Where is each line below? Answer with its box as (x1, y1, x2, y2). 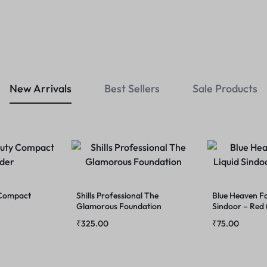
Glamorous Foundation (76, 201, 162, 212)
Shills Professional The (76, 190, 159, 201)
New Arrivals (10, 82, 72, 95)
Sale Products (193, 82, 257, 95)
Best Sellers (104, 82, 160, 95)
